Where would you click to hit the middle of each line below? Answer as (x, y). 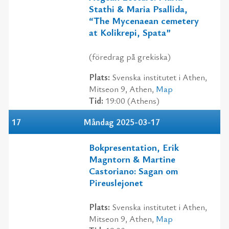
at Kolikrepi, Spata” (130, 32)
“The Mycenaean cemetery (144, 20)
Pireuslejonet (116, 182)
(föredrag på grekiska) (130, 56)
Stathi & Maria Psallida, (138, 9)
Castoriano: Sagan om (133, 171)
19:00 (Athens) (131, 100)
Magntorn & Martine (132, 159)
